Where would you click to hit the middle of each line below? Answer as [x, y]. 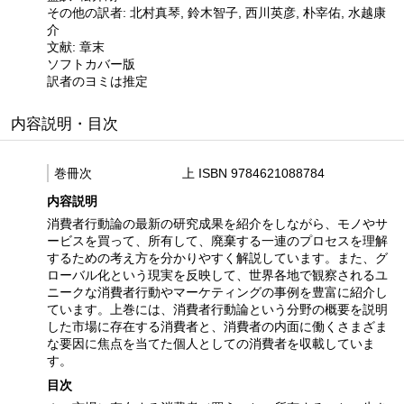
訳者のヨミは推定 [97, 81]
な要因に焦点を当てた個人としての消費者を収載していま [211, 344]
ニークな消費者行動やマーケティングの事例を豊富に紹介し [217, 293]
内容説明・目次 [64, 124]
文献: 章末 [76, 46]
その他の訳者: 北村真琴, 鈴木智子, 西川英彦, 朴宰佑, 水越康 [216, 12]
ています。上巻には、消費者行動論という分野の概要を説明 [217, 310]
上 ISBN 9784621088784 [253, 174]
